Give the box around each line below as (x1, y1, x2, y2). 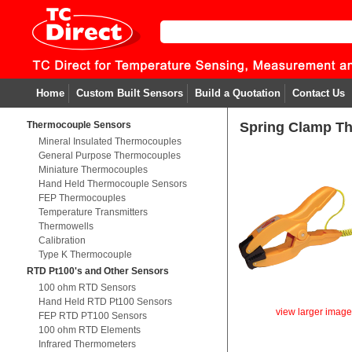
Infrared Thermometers (38, 339, 136, 350)
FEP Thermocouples (38, 192, 126, 203)
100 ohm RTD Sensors (38, 282, 136, 293)
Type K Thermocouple (38, 249, 132, 260)
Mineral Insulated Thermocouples (38, 136, 181, 147)
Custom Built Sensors (75, 87, 183, 99)
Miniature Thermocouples (38, 164, 148, 175)
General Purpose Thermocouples (38, 150, 181, 161)
